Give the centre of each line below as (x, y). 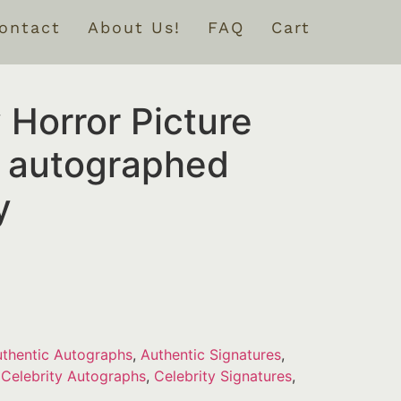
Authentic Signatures (210, 355)
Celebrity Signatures (222, 376)
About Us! (134, 27)
